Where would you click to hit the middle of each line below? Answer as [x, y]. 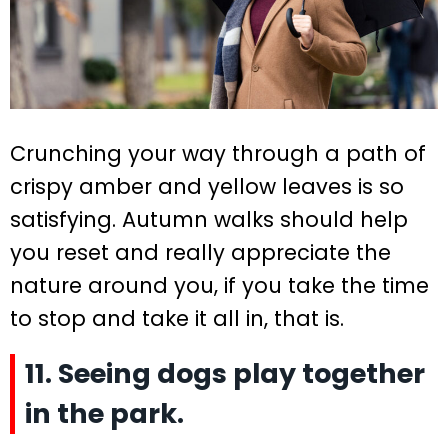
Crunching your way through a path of [218, 154]
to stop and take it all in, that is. [177, 319]
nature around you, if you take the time [219, 286]
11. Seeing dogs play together [225, 374]
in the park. [104, 414]
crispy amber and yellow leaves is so [207, 187]
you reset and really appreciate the [200, 253]
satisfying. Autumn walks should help [209, 220]
